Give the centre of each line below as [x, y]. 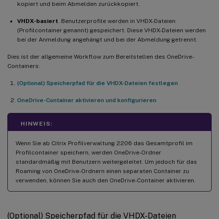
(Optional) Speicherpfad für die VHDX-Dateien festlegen [98, 83]
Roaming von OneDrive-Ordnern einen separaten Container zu [102, 171]
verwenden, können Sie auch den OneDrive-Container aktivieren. [106, 180]
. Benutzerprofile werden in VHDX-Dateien [117, 21]
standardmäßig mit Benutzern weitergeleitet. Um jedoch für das [106, 162]
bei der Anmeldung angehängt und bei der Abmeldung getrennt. [107, 39]
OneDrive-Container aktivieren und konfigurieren [87, 100]
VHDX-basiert [38, 21]
